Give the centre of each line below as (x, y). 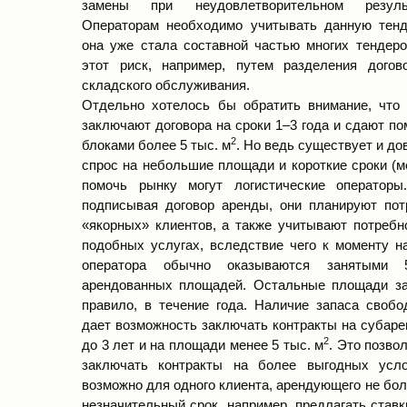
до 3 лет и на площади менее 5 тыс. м (203, 345)
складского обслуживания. (166, 85)
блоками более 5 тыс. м (156, 145)
